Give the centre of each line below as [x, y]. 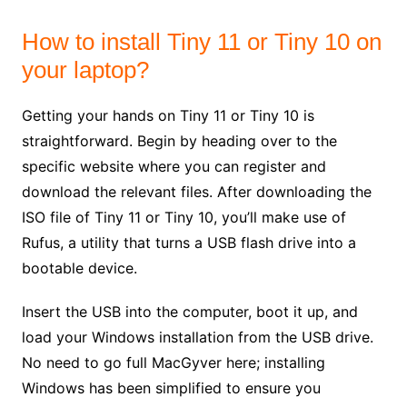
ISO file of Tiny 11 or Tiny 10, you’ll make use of [184, 218]
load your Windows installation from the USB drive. [197, 338]
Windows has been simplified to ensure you [171, 388]
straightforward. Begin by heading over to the [179, 141]
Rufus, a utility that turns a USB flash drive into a [189, 243]
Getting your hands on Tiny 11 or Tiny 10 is [168, 116]
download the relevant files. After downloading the [196, 192]
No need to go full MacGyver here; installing [173, 363]
